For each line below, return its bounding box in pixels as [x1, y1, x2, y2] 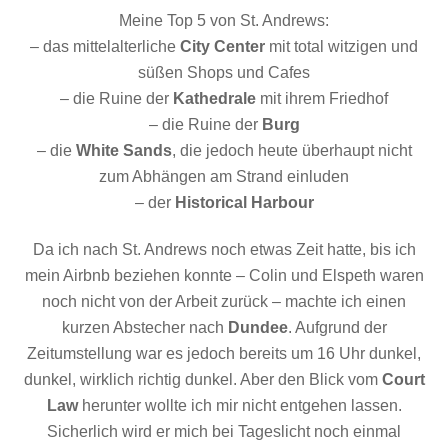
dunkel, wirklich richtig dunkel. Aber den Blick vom [23, 370, 382, 388]
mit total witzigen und [265, 37, 418, 55]
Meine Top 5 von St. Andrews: [119, 11, 329, 29]
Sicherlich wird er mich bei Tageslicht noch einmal [47, 422, 401, 440]
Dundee [227, 318, 288, 336]
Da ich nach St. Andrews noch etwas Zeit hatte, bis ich [32, 240, 416, 258]
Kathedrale [173, 89, 260, 107]
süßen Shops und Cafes [138, 63, 310, 81]
